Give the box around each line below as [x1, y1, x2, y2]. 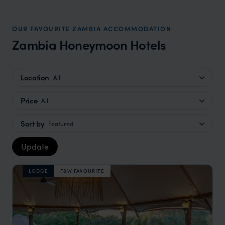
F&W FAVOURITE [60, 167, 104, 175]
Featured [48, 119, 74, 128]
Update [21, 141, 49, 152]
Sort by [21, 118, 45, 129]
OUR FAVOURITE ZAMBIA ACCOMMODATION [12, 24, 171, 34]
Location [21, 71, 49, 83]
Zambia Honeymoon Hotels [12, 35, 166, 54]
